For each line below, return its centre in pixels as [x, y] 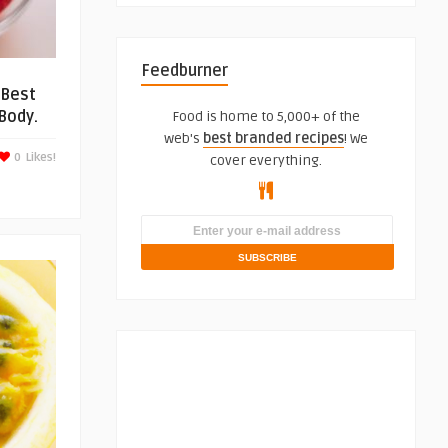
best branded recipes [273, 138]
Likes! [41, 157]
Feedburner [184, 71]
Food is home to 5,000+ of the [266, 116]
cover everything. [266, 160]
